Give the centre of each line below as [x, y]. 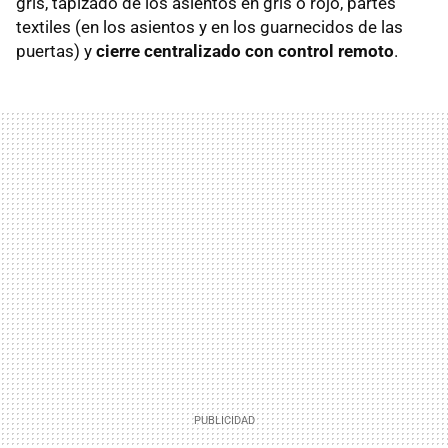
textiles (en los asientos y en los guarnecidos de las [209, 26]
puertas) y [56, 50]
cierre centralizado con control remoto [245, 50]
